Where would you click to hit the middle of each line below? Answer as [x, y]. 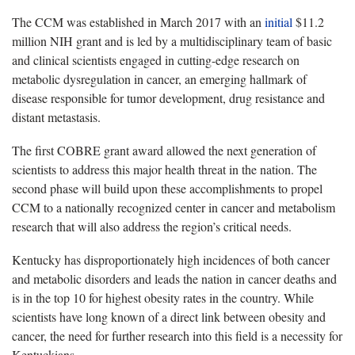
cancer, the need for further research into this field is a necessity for [177, 336]
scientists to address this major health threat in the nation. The [164, 170]
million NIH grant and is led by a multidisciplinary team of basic [172, 41]
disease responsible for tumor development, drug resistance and [168, 98]
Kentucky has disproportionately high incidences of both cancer [171, 260]
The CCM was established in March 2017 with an [138, 22]
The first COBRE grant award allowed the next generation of [164, 151]
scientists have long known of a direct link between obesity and [169, 317]
